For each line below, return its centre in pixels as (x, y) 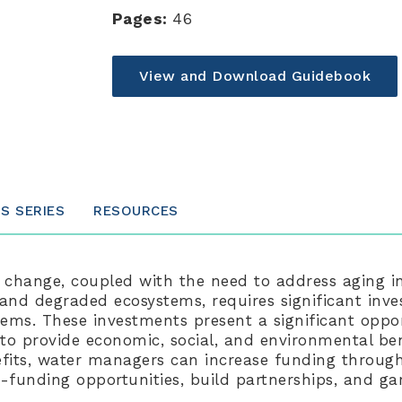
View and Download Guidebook (254, 75)
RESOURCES (136, 210)
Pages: (142, 19)
